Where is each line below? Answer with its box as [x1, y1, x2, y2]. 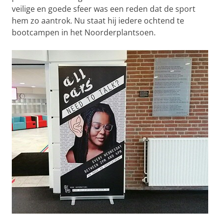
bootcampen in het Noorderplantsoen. [12, 27, 156, 38]
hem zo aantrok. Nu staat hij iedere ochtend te [12, 15, 184, 26]
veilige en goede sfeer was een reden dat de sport [12, 3, 195, 14]
